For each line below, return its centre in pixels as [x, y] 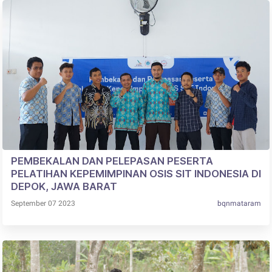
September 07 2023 [43, 204]
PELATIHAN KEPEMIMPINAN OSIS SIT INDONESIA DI [136, 174]
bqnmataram [240, 204]
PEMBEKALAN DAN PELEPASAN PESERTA [112, 161]
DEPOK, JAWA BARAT [64, 187]
